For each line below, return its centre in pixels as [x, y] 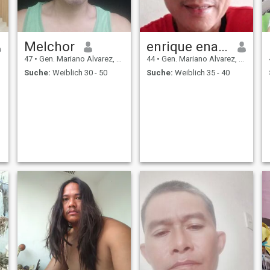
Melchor [49, 47]
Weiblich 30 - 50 [79, 72]
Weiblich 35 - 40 [201, 72]
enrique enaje [223, 47]
